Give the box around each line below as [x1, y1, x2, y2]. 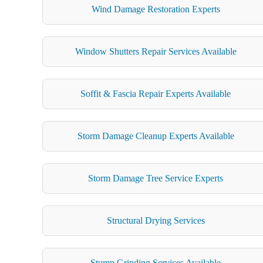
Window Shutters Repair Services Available [75, 46, 237, 56]
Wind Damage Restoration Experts [91, 4, 220, 14]
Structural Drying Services [106, 215, 205, 225]
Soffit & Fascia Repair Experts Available [80, 88, 231, 99]
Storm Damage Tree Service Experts [88, 173, 224, 183]
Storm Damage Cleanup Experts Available [77, 130, 234, 141]
